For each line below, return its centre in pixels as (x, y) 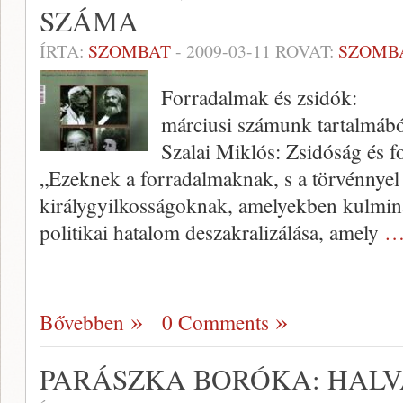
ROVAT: (304, 51)
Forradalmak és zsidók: (259, 97)
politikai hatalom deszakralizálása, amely (212, 232)
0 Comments (215, 322)
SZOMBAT (130, 51)
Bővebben (82, 322)
